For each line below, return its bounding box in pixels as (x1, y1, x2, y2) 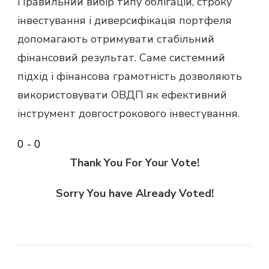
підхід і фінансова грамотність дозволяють (17, 69, 242, 84)
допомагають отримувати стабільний (17, 32, 214, 47)
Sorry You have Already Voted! (55, 186, 214, 201)
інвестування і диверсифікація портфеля (17, 13, 232, 28)
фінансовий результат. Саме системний (17, 50, 225, 65)
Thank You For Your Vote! (70, 156, 199, 171)
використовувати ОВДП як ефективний (17, 88, 227, 103)
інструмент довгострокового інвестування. (17, 106, 240, 121)
